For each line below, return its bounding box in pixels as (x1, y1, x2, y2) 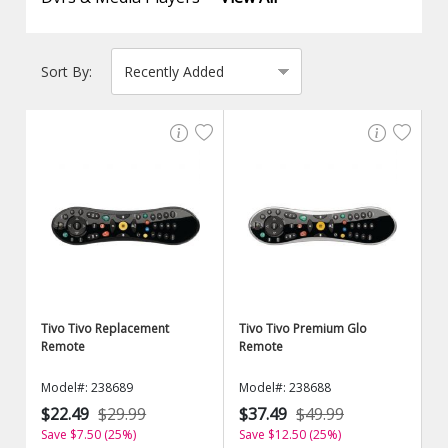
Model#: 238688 (239, 379, 331, 396)
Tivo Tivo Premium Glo (239, 320, 367, 337)
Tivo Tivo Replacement (41, 320, 170, 337)
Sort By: (41, 62, 93, 81)
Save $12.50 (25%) (239, 426, 341, 443)
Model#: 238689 (41, 379, 134, 396)
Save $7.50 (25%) (41, 426, 137, 443)
